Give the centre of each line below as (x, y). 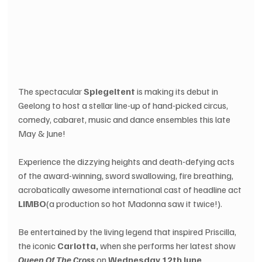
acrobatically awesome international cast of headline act (131, 189)
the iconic (38, 245)
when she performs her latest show (168, 245)
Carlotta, (78, 245)
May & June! (42, 133)
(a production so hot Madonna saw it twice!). (135, 203)
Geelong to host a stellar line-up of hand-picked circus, (124, 105)
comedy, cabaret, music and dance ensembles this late (125, 119)
